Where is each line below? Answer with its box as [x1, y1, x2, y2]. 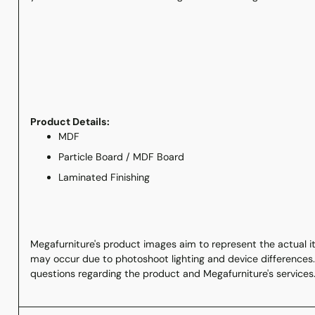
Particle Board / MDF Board [58, 150, 184, 163]
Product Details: [30, 115, 110, 128]
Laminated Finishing [58, 170, 150, 184]
